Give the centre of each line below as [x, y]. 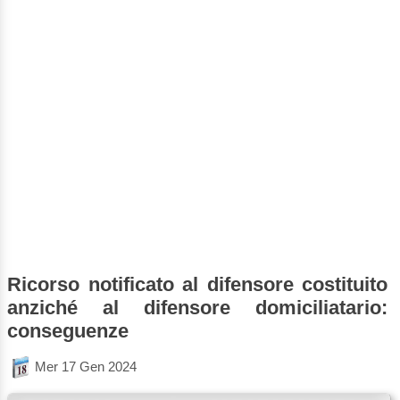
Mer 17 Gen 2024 [86, 366]
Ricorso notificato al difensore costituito [198, 284]
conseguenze [68, 330]
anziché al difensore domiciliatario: [198, 307]
